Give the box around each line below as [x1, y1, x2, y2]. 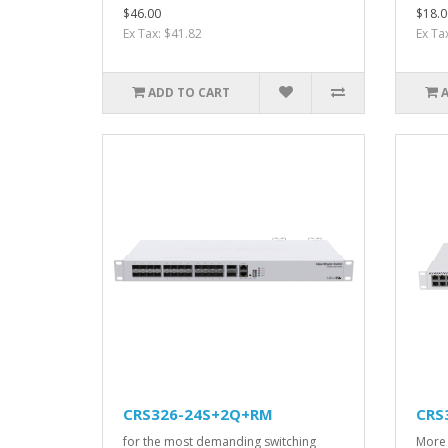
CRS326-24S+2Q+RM [123, 403, 273, 424]
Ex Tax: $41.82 [123, 25, 202, 43]
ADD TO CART [148, 84, 231, 102]
